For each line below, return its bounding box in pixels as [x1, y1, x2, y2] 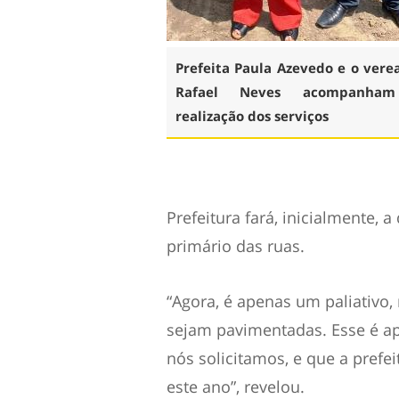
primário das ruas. [167, 235, 305, 256]
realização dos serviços [175, 107, 329, 125]
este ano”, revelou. [167, 376, 305, 397]
